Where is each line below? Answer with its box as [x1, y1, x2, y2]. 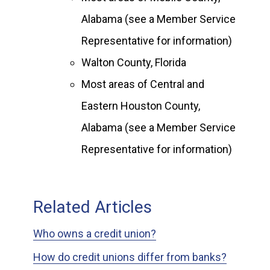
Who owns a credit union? [33, 227, 156, 240]
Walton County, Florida [81, 56, 186, 69]
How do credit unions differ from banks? [33, 251, 227, 263]
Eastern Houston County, [81, 99, 200, 112]
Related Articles [33, 197, 152, 217]
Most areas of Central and [81, 78, 204, 90]
